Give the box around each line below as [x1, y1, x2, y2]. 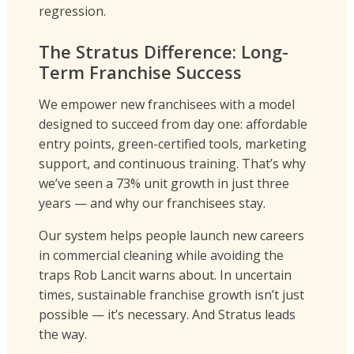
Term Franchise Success [38, 60, 242, 85]
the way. [38, 326, 87, 344]
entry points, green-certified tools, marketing [38, 135, 307, 153]
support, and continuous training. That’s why [38, 155, 306, 173]
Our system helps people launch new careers [38, 227, 304, 245]
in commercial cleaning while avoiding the [38, 247, 284, 265]
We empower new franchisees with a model [38, 96, 295, 114]
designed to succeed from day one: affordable [38, 115, 307, 134]
